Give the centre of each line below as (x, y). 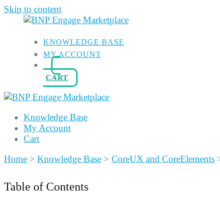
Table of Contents (46, 186)
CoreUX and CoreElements (163, 159)
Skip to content (33, 9)
